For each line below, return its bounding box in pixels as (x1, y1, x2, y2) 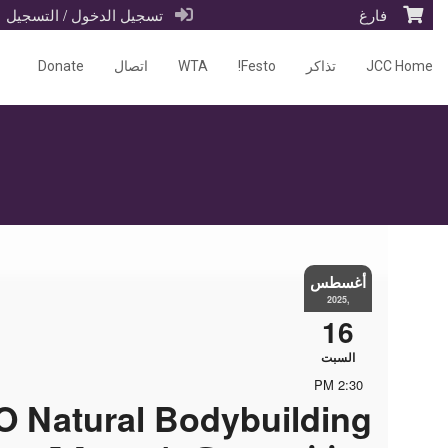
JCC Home (366, 58, 433, 75)
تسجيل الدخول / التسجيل (2, 4, 175, 25)
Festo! (241, 58, 276, 75)
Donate (38, 58, 84, 75)
